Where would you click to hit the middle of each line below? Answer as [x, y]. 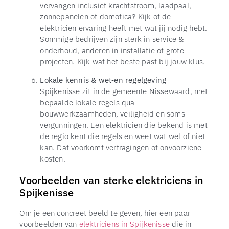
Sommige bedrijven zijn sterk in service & [112, 39]
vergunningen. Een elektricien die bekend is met [124, 125]
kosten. [53, 159]
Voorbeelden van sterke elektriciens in [111, 180]
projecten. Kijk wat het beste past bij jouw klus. [123, 62]
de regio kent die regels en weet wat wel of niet [122, 136]
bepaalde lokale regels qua [87, 102]
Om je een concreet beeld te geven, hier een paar [105, 213]
